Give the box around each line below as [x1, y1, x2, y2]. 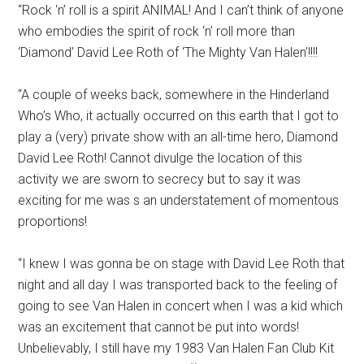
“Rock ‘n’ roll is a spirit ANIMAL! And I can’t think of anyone [18, 2, 344, 18]
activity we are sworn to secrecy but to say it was [18, 171, 301, 187]
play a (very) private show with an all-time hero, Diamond [18, 128, 339, 145]
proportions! [18, 213, 88, 229]
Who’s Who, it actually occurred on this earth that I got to [18, 107, 340, 123]
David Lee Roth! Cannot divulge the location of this [18, 149, 303, 166]
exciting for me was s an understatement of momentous [18, 192, 340, 208]
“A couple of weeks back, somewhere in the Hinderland [18, 86, 330, 102]
